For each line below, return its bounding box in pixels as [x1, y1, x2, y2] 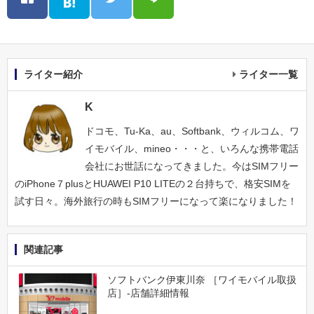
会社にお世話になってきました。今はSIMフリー [85, 161, 299, 172]
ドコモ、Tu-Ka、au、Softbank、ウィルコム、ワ [85, 125, 299, 137]
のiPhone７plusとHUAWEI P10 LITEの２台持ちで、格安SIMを [15, 178, 291, 190]
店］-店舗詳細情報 [107, 287, 189, 299]
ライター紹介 [24, 69, 83, 81]
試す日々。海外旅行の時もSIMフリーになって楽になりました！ [15, 196, 297, 207]
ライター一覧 [239, 69, 298, 81]
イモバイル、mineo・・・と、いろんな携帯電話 [85, 143, 299, 155]
